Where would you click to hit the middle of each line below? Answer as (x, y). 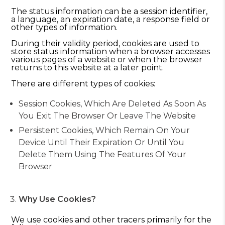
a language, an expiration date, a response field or (111, 19)
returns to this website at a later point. (88, 68)
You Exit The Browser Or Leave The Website (107, 116)
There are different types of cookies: (83, 84)
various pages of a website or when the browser (107, 60)
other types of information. (65, 27)
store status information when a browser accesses (111, 51)
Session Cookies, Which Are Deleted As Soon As (113, 104)
